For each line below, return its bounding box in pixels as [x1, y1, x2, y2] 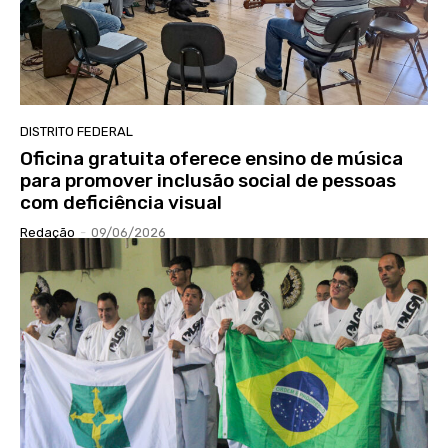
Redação [20, 224, 75, 240]
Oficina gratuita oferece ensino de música [20, 146, 403, 170]
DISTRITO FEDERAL [20, 123, 133, 139]
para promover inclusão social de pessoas [20, 168, 396, 192]
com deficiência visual [20, 190, 222, 214]
